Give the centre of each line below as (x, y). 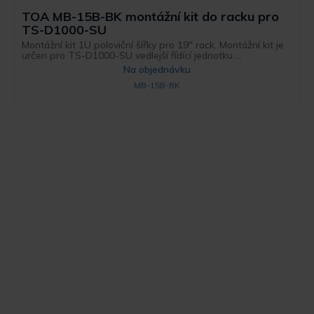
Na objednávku (157, 69)
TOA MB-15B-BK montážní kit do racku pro (151, 16)
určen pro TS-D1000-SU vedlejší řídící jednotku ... (132, 55)
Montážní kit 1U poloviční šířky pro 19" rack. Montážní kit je (153, 45)
